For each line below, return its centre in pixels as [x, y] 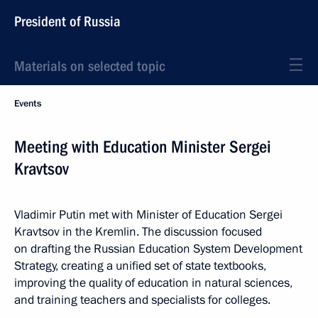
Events [28, 104]
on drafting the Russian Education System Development [158, 249]
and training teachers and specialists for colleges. [142, 300]
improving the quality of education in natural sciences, [153, 283]
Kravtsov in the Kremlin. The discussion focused [138, 232]
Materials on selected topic [89, 66]
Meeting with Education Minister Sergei [143, 147]
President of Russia [67, 21]
